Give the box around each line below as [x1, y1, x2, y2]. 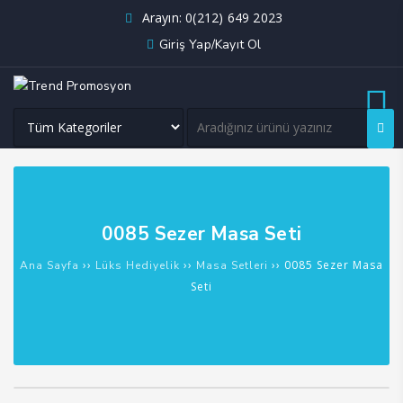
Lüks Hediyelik [95, 258, 180, 273]
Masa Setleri [196, 258, 268, 273]
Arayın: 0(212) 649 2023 [138, 9, 283, 27]
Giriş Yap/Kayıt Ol [158, 36, 262, 54]
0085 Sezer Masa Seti [102, 221, 301, 246]
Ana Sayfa [20, 258, 79, 273]
